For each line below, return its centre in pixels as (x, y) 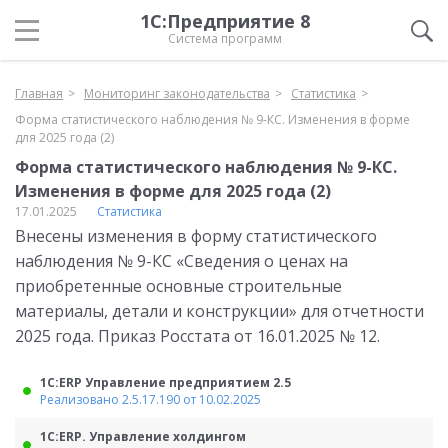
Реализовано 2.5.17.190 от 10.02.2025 (150, 399)
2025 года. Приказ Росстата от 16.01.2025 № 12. (197, 336)
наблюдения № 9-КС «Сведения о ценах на (181, 261)
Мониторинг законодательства (177, 93)
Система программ (225, 38)
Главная (39, 93)
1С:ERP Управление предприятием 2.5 (165, 382)
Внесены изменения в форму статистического (196, 236)
